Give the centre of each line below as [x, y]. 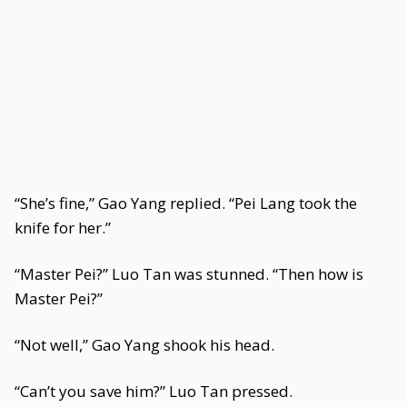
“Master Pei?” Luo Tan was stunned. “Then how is [189, 274]
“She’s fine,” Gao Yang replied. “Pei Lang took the [186, 203]
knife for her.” [63, 228]
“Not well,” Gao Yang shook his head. [144, 345]
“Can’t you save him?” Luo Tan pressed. [154, 391]
